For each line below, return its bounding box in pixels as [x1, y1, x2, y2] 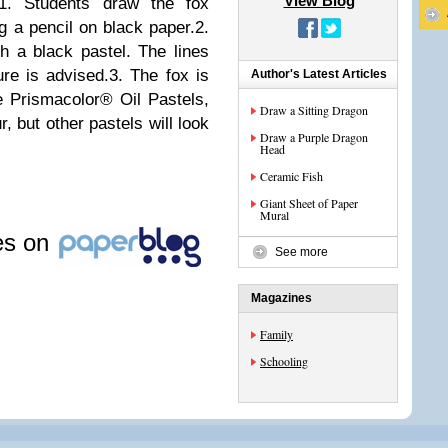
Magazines [251, 291, 312, 305]
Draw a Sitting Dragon [260, 102, 368, 118]
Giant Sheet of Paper [260, 195, 358, 211]
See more [275, 245, 328, 259]
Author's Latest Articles [251, 67, 387, 81]
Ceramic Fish [260, 168, 323, 184]
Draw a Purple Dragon [260, 129, 368, 145]
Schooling [260, 353, 308, 369]
